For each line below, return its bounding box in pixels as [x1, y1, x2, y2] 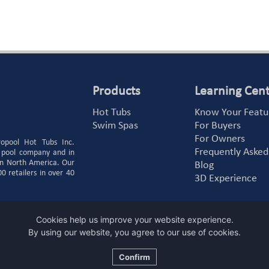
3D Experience [195, 173, 258, 185]
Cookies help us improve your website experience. [35, 214, 234, 225]
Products [92, 85, 141, 99]
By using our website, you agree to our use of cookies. [28, 227, 241, 237]
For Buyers [195, 120, 241, 132]
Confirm [119, 252, 150, 262]
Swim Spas [92, 120, 138, 132]
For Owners [195, 133, 246, 145]
